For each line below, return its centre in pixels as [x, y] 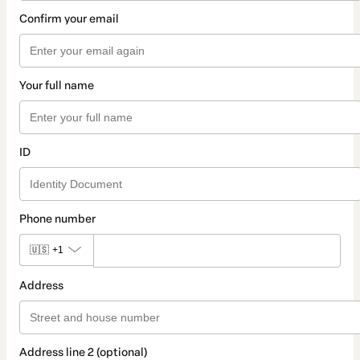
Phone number [57, 219]
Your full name [57, 86]
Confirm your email [69, 19]
